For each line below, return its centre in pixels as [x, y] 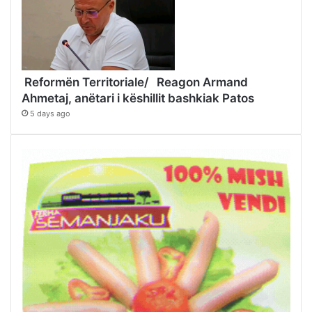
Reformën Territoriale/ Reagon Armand [135, 83]
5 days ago [50, 114]
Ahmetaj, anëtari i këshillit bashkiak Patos [138, 99]
